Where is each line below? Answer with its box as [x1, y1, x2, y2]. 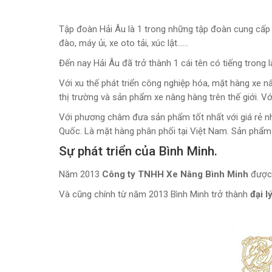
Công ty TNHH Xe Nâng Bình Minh [102, 169, 248, 180]
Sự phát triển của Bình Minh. [59, 144, 217, 158]
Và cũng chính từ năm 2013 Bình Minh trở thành [59, 189, 250, 200]
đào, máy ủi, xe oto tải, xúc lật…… [59, 38, 188, 49]
